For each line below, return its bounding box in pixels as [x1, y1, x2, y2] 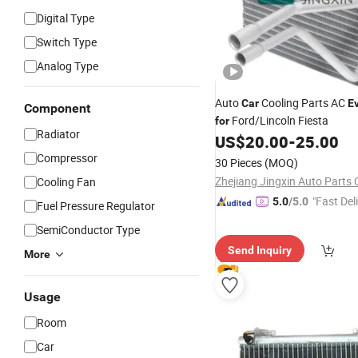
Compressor [37, 150, 97, 165]
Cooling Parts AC [259, 95, 348, 110]
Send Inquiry [228, 244, 292, 257]
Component [24, 101, 90, 116]
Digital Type [37, 10, 94, 26]
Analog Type [37, 58, 98, 74]
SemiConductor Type [37, 222, 140, 237]
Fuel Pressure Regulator [37, 198, 155, 213]
